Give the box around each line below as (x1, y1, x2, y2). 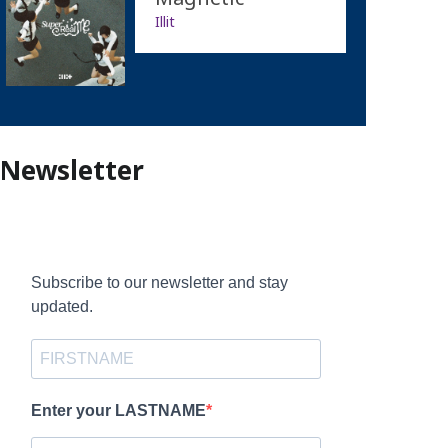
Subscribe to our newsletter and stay (30, 273, 288, 291)
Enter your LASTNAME (30, 401, 206, 419)
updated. (30, 297, 93, 315)
